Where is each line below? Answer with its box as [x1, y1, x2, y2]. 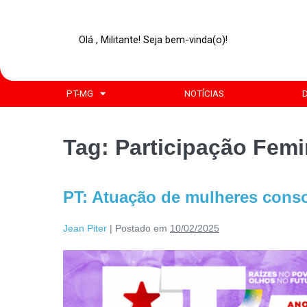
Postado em [115, 222, 167, 234]
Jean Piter [63, 222, 107, 234]
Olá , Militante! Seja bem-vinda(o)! [79, 34, 228, 47]
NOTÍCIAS [184, 88, 224, 99]
